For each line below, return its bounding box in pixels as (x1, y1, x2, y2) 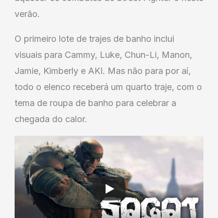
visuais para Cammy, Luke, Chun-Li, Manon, (15, 49, 192, 60)
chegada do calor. (15, 113, 87, 124)
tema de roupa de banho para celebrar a (15, 97, 176, 108)
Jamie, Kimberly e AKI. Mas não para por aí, (15, 65, 191, 76)
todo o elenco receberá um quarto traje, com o (15, 81, 202, 92)
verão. (15, 8, 40, 19)
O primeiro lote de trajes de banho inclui (15, 33, 174, 44)
